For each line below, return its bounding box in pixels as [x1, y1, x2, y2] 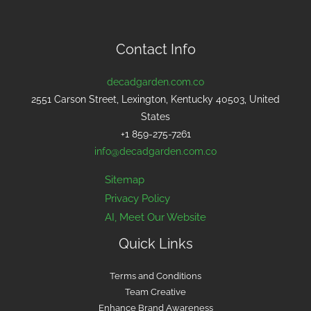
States [141, 110, 170, 122]
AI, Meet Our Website [105, 210, 206, 223]
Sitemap [105, 173, 144, 185]
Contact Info [115, 40, 196, 58]
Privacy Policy [105, 192, 170, 204]
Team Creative [125, 286, 186, 297]
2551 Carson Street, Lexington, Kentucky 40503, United [31, 93, 280, 105]
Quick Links [118, 235, 193, 252]
